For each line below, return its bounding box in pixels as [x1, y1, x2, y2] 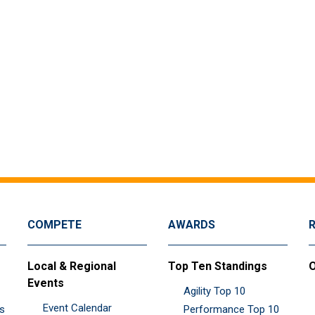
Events [27, 276, 64, 290]
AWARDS [168, 218, 215, 232]
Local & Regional [27, 259, 116, 274]
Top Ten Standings [168, 259, 267, 274]
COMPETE [27, 218, 82, 232]
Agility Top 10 [184, 285, 245, 298]
